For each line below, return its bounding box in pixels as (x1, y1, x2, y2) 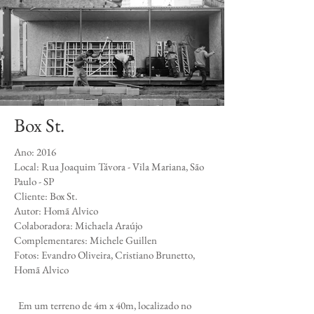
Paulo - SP (14, 175, 54, 188)
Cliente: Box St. (14, 189, 77, 203)
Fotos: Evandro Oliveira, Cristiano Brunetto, (14, 248, 195, 261)
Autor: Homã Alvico (14, 204, 98, 217)
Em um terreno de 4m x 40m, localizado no (14, 299, 191, 312)
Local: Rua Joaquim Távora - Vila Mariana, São (14, 160, 204, 173)
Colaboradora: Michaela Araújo (14, 219, 142, 232)
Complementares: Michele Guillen (14, 233, 157, 247)
